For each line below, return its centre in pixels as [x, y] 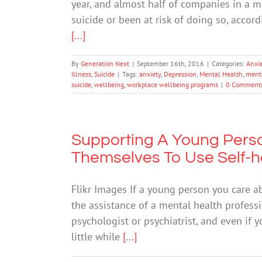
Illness [81, 74]
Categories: [229, 63]
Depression [180, 74]
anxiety [150, 74]
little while [97, 236]
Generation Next [105, 63]
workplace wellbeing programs [173, 84]
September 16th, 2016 [170, 63]
